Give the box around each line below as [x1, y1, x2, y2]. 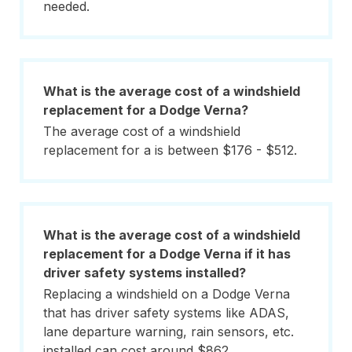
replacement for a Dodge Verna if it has [43, 246, 291, 262]
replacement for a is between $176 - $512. [43, 142, 297, 158]
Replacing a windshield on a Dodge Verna [43, 286, 290, 302]
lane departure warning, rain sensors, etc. [43, 324, 294, 339]
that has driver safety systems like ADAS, [43, 305, 289, 321]
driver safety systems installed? [43, 265, 246, 280]
